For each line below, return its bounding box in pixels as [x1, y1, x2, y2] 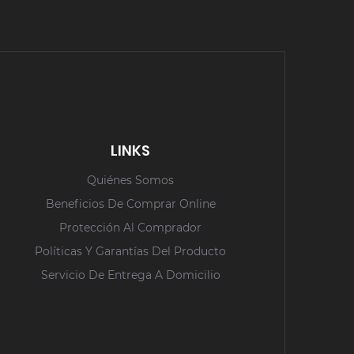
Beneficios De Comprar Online [45, 197, 216, 212]
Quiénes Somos [87, 173, 175, 188]
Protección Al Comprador [59, 220, 202, 235]
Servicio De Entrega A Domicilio [40, 268, 220, 283]
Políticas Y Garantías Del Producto [35, 244, 227, 259]
